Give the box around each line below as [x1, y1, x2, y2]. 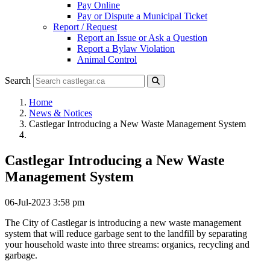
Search [5, 75, 31, 86]
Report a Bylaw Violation [77, 43, 175, 54]
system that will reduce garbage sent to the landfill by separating [5, 228, 247, 239]
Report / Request [53, 22, 117, 32]
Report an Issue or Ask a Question [77, 33, 207, 43]
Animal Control [77, 54, 137, 64]
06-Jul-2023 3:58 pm [5, 196, 84, 207]
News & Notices [29, 108, 92, 118]
